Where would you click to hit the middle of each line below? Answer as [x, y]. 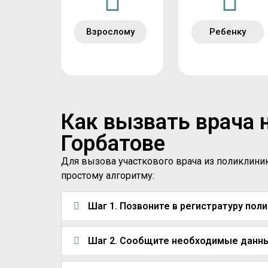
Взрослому [110, 32]
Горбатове [113, 144]
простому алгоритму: [108, 176]
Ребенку [228, 32]
